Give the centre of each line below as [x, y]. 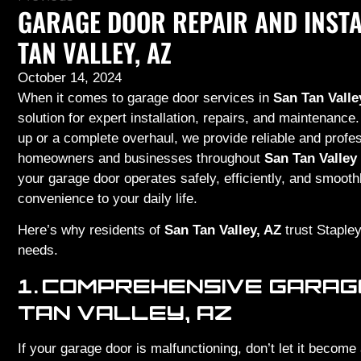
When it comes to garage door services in [145, 98]
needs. [38, 251]
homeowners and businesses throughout [141, 158]
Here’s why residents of [91, 230]
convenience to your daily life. [108, 199]
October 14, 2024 [70, 78]
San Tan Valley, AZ [223, 230]
